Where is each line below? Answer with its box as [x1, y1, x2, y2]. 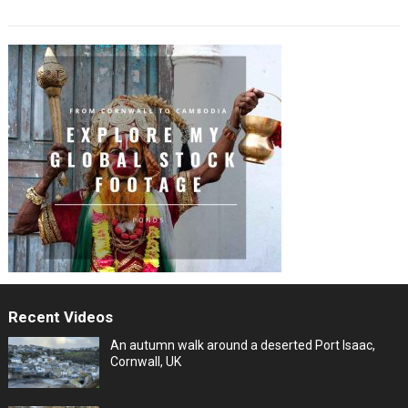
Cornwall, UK [109, 353, 181, 369]
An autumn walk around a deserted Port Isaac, [109, 337, 375, 352]
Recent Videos [7, 307, 113, 326]
